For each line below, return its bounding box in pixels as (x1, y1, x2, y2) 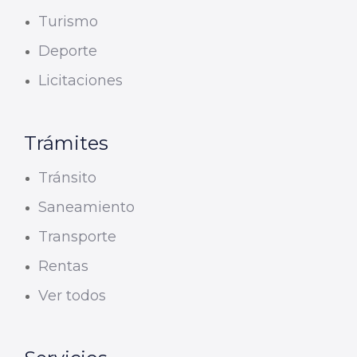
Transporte (38, 228, 116, 246)
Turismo (38, 13, 98, 31)
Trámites (24, 131, 108, 155)
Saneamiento (38, 198, 135, 217)
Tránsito (38, 169, 96, 187)
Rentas (38, 257, 88, 276)
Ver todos (38, 287, 106, 305)
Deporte (38, 42, 97, 61)
